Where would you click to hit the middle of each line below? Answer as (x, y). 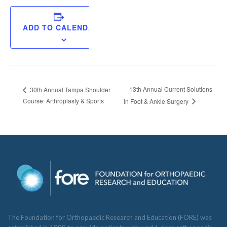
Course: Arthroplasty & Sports (63, 100)
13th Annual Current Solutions (171, 89)
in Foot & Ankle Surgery (157, 101)
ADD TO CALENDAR (61, 28)
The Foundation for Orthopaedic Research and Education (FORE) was (110, 217)
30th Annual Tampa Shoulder (69, 89)
